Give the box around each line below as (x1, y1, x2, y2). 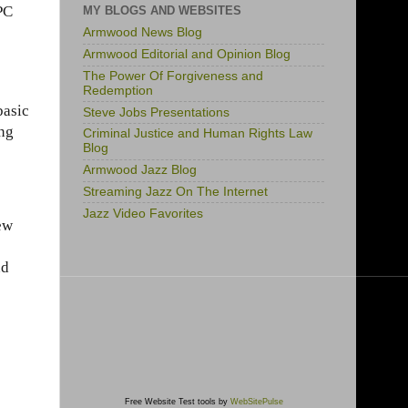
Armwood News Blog (83, 25, 202, 40)
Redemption (83, 83, 153, 97)
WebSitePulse (229, 397, 283, 406)
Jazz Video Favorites (83, 206, 203, 220)
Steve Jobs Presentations (83, 105, 229, 119)
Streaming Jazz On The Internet (83, 184, 268, 199)
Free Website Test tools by (124, 397, 230, 406)
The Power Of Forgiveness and (83, 68, 263, 83)
